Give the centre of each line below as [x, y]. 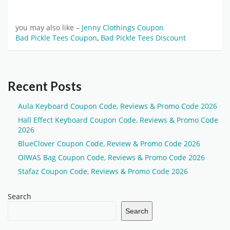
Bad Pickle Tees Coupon [56, 38]
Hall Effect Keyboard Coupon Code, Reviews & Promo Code [118, 120]
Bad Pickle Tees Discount [143, 38]
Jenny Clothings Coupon [123, 28]
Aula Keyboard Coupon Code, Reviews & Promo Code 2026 [118, 106]
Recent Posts [45, 86]
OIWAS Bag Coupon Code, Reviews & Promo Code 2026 [111, 158]
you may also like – [49, 28]
